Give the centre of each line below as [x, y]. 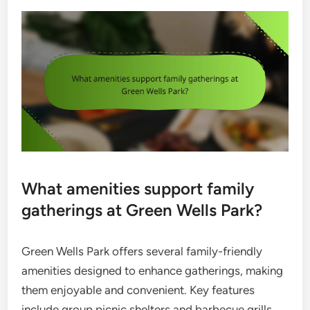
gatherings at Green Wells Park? [142, 210]
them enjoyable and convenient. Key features [138, 290]
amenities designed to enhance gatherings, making [153, 270]
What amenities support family [138, 188]
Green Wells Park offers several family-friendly [142, 251]
